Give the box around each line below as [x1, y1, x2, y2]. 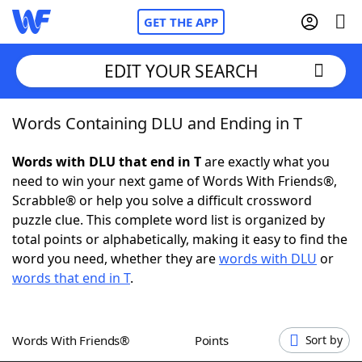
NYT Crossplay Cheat [44, 201, 170, 219]
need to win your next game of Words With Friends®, [12, 172, 337, 190]
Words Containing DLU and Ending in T [12, 112, 302, 134]
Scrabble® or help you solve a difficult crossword [12, 192, 312, 209]
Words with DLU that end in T [12, 153, 201, 170]
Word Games [44, 335, 128, 352]
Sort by [305, 332, 343, 347]
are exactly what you [201, 153, 330, 170]
